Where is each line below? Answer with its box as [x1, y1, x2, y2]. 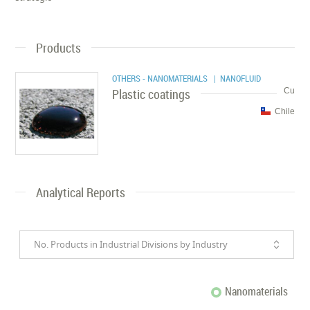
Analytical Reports [36, 183, 126, 201]
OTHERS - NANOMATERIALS [112, 71, 210, 84]
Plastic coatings [112, 85, 191, 102]
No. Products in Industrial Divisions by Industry [34, 237, 228, 250]
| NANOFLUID [210, 71, 262, 84]
